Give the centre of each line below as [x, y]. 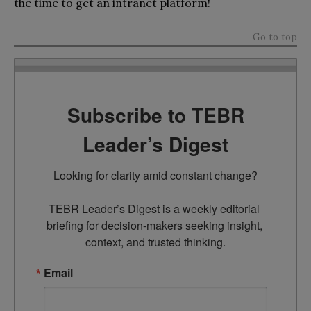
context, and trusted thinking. [155, 242]
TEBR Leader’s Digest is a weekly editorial [154, 208]
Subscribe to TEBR [155, 115]
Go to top [275, 36]
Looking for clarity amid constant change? [155, 175]
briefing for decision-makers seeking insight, [154, 225]
